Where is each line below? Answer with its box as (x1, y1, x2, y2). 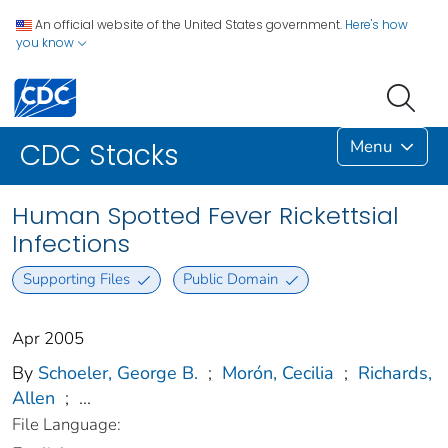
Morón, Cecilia (222, 360, 334, 385)
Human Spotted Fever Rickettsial (12, 199, 399, 233)
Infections (12, 227, 130, 261)
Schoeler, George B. (38, 360, 198, 385)
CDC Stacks (20, 136, 179, 176)
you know (16, 34, 77, 51)
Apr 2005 (12, 326, 84, 350)
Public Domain (183, 269, 279, 290)
